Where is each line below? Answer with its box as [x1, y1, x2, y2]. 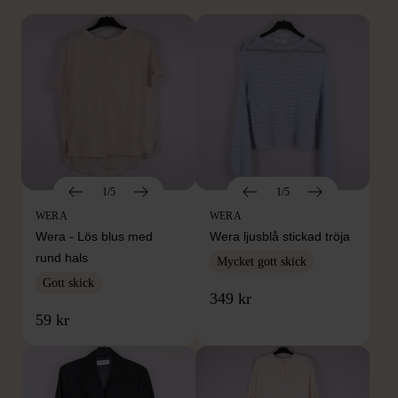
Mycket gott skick [217, 255, 306, 269]
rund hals [36, 251, 88, 266]
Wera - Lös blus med [36, 229, 153, 244]
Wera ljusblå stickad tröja [210, 229, 350, 244]
